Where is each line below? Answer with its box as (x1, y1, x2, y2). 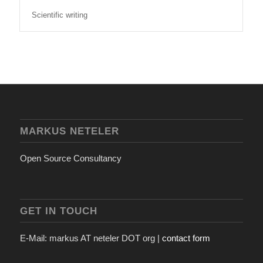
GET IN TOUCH (19, 205, 97, 216)
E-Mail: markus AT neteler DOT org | (19, 232, 162, 243)
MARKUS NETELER (19, 125, 119, 136)
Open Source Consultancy (19, 153, 122, 163)
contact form (161, 232, 210, 243)
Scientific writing (31, 10, 87, 19)
